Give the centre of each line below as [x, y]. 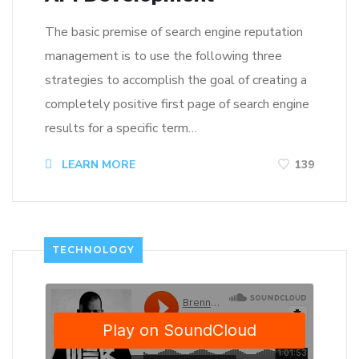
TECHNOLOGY [93, 249]
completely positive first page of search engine [177, 104]
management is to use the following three [163, 56]
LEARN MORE [97, 164]
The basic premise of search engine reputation [174, 32]
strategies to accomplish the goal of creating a [176, 80]
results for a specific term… [121, 128]
